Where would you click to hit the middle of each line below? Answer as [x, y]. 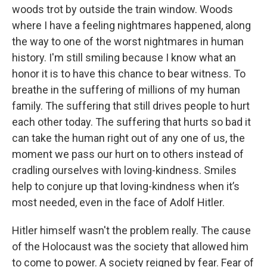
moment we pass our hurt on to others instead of [128, 154]
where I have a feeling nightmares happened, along [131, 25]
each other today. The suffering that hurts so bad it [131, 122]
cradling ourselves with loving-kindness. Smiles [124, 170]
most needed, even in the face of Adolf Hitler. [118, 202]
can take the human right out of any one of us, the [128, 138]
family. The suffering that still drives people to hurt [131, 106]
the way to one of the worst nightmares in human [128, 41]
